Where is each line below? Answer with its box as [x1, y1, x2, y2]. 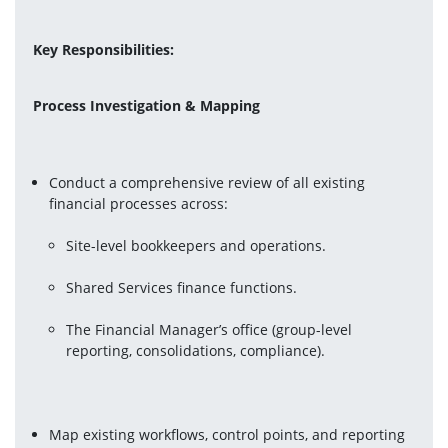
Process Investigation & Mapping [32, 95, 260, 115]
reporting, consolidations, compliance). [66, 340, 326, 360]
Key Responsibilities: [32, 39, 174, 59]
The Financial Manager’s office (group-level [66, 319, 353, 339]
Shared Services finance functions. [66, 277, 298, 297]
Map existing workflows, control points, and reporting [49, 424, 406, 444]
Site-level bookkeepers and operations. [66, 235, 327, 255]
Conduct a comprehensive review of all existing [49, 172, 366, 192]
